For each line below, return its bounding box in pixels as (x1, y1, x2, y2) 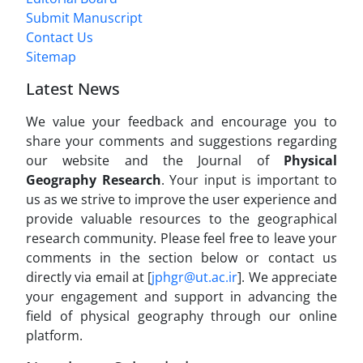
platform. (26, 327, 83, 345)
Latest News (26, 78, 120, 100)
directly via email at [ (26, 268, 152, 287)
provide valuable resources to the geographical (26, 210, 337, 228)
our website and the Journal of (26, 152, 284, 170)
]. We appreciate (237, 268, 338, 287)
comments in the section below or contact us (26, 249, 337, 267)
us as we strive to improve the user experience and (26, 190, 337, 209)
